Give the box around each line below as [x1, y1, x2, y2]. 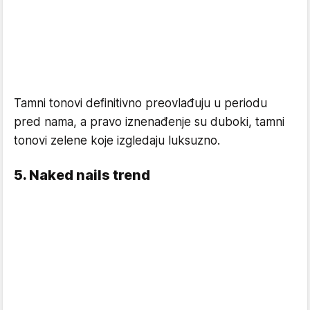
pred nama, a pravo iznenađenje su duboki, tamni [14, 115, 284, 129]
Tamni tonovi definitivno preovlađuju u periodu [14, 96, 267, 111]
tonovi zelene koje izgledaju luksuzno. [14, 134, 220, 148]
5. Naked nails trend [14, 167, 150, 184]
